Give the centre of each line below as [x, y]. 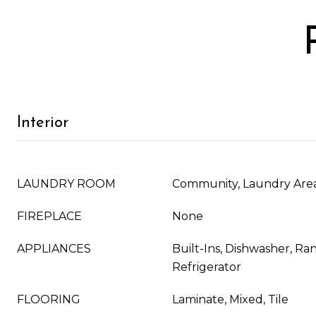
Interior [43, 123]
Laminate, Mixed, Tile [230, 299]
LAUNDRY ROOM [66, 184]
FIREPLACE [49, 216]
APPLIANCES [54, 249]
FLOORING [49, 299]
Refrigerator [207, 267]
